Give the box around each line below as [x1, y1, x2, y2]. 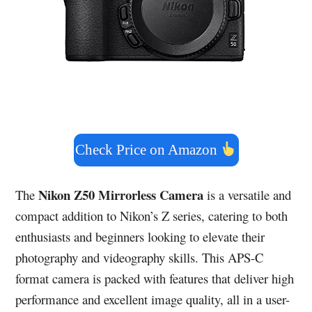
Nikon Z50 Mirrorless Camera [38, 185, 204, 205]
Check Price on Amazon [75, 141, 221, 159]
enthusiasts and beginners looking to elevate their [15, 228, 265, 246]
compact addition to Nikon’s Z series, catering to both [15, 207, 288, 225]
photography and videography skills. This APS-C [15, 249, 264, 267]
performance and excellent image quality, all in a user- [15, 290, 290, 309]
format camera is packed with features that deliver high [15, 270, 295, 288]
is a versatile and [203, 186, 292, 204]
